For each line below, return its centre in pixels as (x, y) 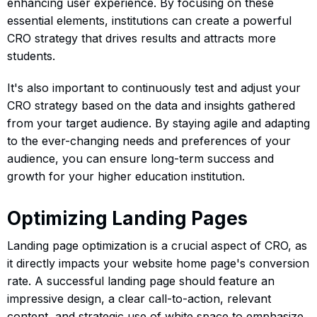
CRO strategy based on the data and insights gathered (151, 105)
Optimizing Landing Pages (127, 218)
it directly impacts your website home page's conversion (158, 263)
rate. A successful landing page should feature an (141, 281)
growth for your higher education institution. (126, 176)
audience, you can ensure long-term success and (140, 158)
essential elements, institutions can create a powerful (149, 20)
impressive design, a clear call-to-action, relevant (139, 298)
